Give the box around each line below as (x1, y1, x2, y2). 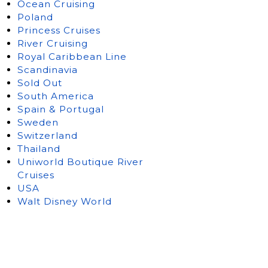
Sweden (17, 116, 59, 128)
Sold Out (17, 77, 62, 89)
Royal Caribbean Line (17, 50, 127, 62)
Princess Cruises (17, 24, 100, 36)
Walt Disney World (17, 195, 112, 207)
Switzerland (17, 129, 78, 141)
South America (17, 90, 94, 102)
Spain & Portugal (17, 103, 104, 115)
